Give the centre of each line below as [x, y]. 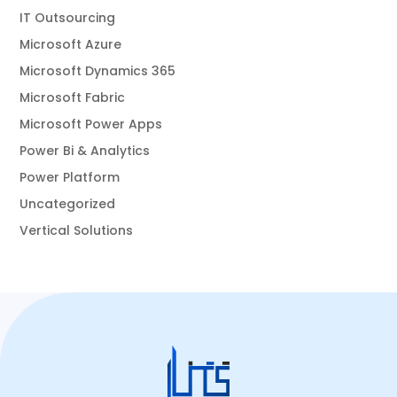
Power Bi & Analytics [85, 150]
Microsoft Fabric [73, 97]
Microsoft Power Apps [91, 124]
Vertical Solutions [77, 230]
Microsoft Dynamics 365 [98, 70]
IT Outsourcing [68, 17]
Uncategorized [68, 203]
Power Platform [70, 177]
